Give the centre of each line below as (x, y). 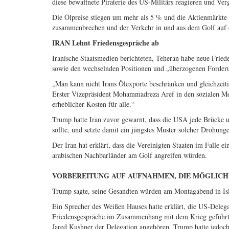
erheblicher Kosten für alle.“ (93, 104)
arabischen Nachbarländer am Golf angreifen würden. (130, 155)
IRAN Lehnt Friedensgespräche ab (106, 43)
